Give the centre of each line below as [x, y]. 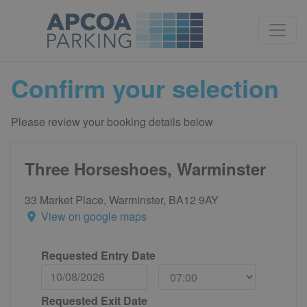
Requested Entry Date [98, 255]
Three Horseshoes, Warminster [145, 168]
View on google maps [94, 216]
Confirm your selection [145, 87]
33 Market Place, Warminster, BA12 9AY [122, 199]
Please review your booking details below [112, 121]
